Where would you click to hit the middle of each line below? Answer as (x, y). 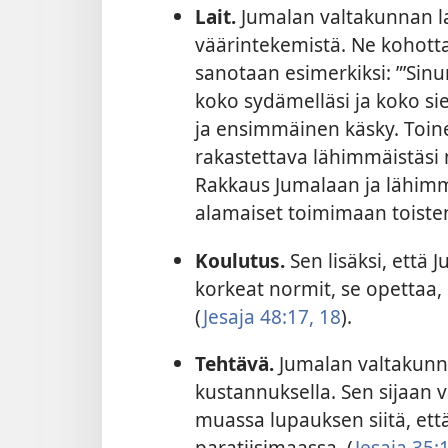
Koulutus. (239, 260)
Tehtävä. (234, 363)
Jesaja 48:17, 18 (271, 316)
